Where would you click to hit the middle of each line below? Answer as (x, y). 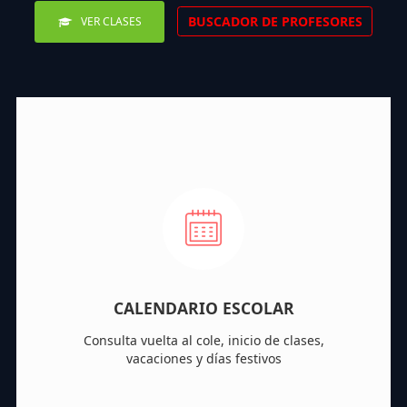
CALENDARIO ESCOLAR (203, 308)
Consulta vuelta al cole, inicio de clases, (203, 340)
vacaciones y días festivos (203, 358)
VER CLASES (109, 21)
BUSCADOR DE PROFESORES (275, 22)
